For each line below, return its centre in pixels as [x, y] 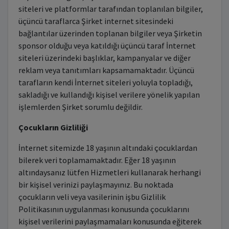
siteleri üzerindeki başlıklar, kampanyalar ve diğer [104, 58]
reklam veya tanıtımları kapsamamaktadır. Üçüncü [106, 70]
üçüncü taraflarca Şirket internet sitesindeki [96, 21]
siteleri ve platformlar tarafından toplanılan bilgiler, [110, 9]
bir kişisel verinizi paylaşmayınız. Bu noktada [96, 185]
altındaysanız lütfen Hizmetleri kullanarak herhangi [109, 172]
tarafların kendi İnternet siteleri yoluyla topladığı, [105, 82]
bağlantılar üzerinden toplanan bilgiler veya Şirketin [110, 33]
